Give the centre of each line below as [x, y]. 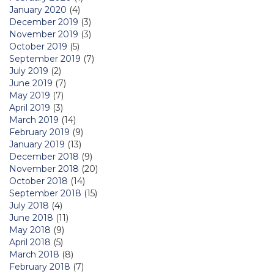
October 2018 [39, 181]
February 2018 [40, 266]
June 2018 [31, 217]
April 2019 [30, 107]
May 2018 [30, 230]
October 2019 [38, 46]
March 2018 [34, 254]
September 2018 [45, 193]
